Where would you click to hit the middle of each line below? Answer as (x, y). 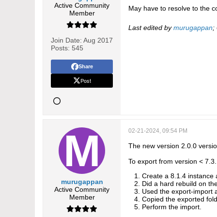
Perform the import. (172, 207)
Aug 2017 (98, 40)
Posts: (60, 48)
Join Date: (66, 40)
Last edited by (151, 28)
